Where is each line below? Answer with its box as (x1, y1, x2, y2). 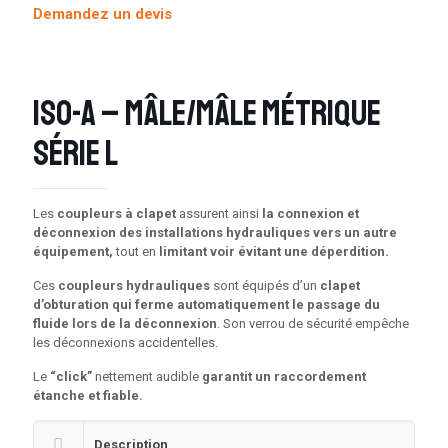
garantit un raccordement (202, 369, 366, 384)
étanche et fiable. (33, 388, 143, 403)
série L (33, 132, 118, 176)
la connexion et (262, 206, 359, 221)
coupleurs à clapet (57, 206, 176, 221)
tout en (113, 244, 159, 259)
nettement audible (92, 369, 202, 384)
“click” (47, 369, 92, 384)
